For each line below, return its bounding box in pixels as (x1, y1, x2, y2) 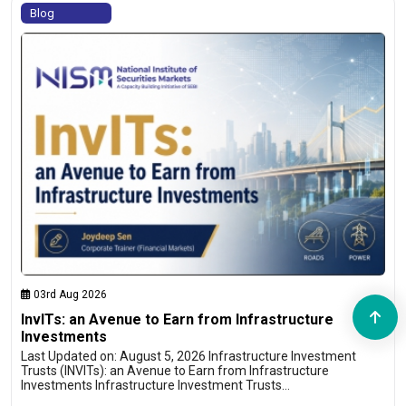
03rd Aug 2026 (31, 287, 107, 301)
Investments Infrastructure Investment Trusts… (21, 377, 290, 392)
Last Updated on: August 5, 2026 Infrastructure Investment (21, 348, 356, 363)
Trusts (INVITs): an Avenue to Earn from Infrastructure (21, 362, 329, 378)
